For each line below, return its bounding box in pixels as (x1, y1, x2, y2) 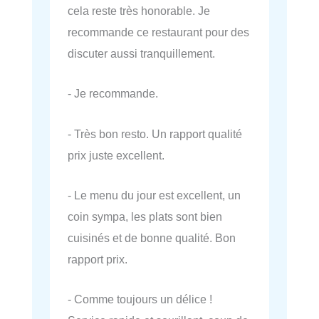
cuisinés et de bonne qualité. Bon (68, 231, 236, 244)
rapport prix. (68, 252, 127, 266)
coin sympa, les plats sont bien (68, 209, 222, 223)
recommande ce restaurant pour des (68, 26, 249, 39)
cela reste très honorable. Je (68, 4, 210, 18)
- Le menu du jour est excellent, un (68, 188, 241, 202)
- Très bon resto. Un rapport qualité (68, 127, 242, 140)
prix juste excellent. (68, 148, 164, 162)
